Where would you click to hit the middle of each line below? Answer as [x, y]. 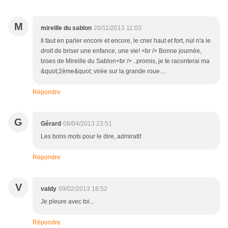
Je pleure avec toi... [67, 202]
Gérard [51, 124]
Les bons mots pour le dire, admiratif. [92, 137]
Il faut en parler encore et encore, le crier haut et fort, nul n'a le [126, 41]
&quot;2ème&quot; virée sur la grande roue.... [103, 72]
